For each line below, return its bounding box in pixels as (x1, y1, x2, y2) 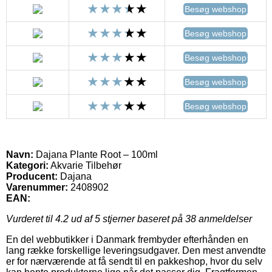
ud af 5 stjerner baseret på (69, 213, 185, 224)
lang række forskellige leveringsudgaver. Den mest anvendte (6, 245, 266, 256)
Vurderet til (6, 213, 55, 224)
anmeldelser (196, 213, 252, 224)
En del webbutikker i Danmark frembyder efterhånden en (6, 234, 248, 245)
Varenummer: (6, 182, 68, 192)
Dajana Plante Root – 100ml (33, 149, 158, 160)
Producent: (6, 171, 58, 182)
